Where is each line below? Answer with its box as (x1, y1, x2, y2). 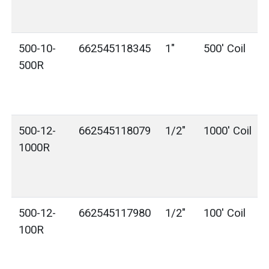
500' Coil (204, 42, 246, 55)
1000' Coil (204, 124, 252, 138)
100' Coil (204, 207, 246, 220)
